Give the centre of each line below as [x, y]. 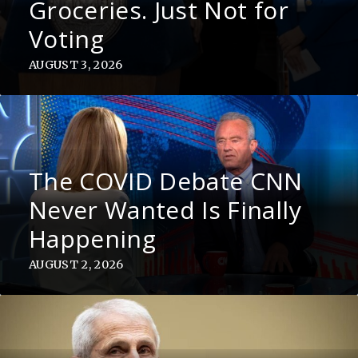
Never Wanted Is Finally [165, 210]
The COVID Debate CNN [165, 181]
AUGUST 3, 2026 [76, 65]
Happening [92, 239]
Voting [66, 39]
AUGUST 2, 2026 [76, 265]
